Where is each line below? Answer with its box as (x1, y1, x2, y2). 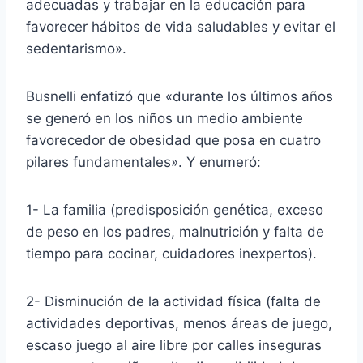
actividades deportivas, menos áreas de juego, (26, 314, 332, 331)
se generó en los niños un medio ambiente (26, 109, 303, 126)
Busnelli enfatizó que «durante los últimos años (26, 88, 333, 105)
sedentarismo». (26, 40, 126, 57)
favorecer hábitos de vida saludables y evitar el (26, 18, 335, 35)
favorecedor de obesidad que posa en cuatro (26, 131, 321, 148)
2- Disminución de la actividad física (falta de (26, 293, 321, 310)
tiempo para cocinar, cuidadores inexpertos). (26, 245, 317, 262)
